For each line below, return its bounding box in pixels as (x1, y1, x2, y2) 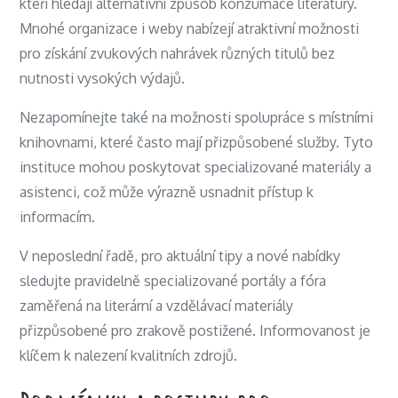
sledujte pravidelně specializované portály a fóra (20, 272, 327, 290)
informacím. (20, 208, 96, 226)
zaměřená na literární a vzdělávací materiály (20, 297, 294, 314)
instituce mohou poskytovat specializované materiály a (20, 158, 372, 176)
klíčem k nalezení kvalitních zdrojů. (20, 346, 238, 364)
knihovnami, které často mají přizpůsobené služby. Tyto (20, 133, 374, 151)
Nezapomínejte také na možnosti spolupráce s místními (20, 108, 374, 126)
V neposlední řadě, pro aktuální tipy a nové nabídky (20, 247, 341, 265)
